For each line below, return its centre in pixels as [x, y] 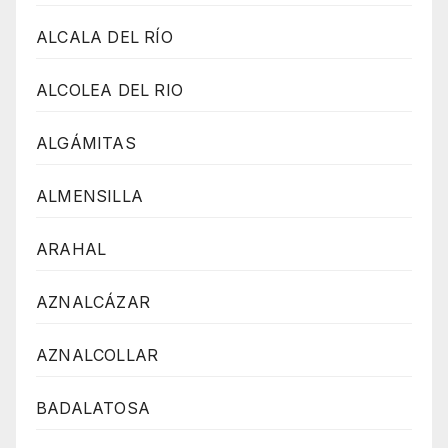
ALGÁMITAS [86, 143]
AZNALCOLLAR [97, 355]
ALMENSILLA [89, 196]
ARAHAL [71, 249]
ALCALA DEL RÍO [104, 37]
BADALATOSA [93, 408]
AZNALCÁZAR [93, 302]
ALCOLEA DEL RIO [109, 90]
